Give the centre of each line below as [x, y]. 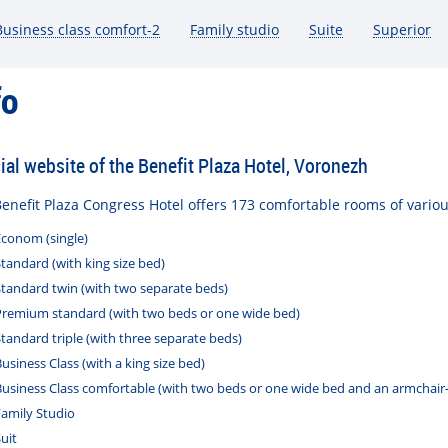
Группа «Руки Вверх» [246, 59]
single [67, 238]
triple [67, 338]
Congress [114, 205]
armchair [418, 388]
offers [207, 205]
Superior [402, 30]
